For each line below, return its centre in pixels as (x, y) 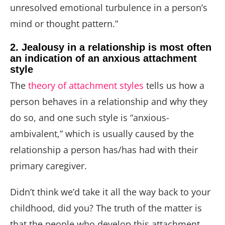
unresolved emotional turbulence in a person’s (109, 8)
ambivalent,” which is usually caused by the (102, 134)
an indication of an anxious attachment (103, 59)
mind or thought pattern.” (65, 24)
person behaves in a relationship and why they (109, 102)
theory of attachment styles (85, 86)
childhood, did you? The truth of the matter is (106, 208)
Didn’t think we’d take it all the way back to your (110, 192)
